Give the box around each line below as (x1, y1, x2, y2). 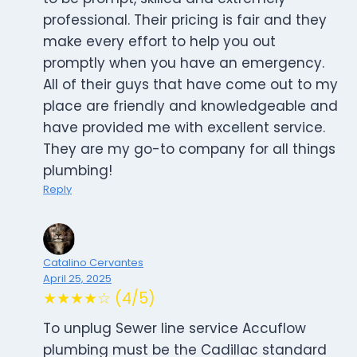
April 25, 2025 (43, 272, 112, 286)
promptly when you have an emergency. (43, 53, 324, 73)
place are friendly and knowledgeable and (43, 96, 338, 116)
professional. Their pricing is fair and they (43, 10, 327, 30)
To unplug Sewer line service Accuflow (43, 319, 306, 339)
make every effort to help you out (43, 32, 276, 52)
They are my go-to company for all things (43, 139, 335, 159)
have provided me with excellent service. (43, 118, 325, 138)
